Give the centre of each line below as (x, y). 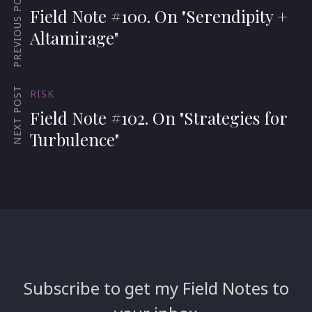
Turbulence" (75, 139)
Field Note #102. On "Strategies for (158, 117)
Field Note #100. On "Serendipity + (159, 16)
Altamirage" (74, 37)
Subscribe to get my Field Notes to (156, 288)
